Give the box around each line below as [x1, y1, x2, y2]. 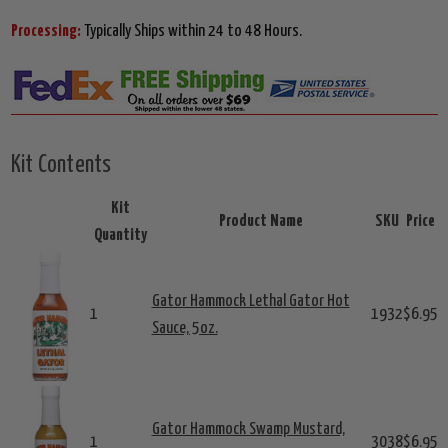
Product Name [219, 213, 303, 231]
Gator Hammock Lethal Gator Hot [151, 293, 350, 311]
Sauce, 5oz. [151, 320, 218, 338]
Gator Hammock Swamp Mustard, [151, 421, 345, 439]
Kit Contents [10, 154, 112, 178]
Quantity [94, 227, 147, 245]
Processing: [10, 23, 84, 41]
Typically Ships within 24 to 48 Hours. [83, 23, 302, 41]
